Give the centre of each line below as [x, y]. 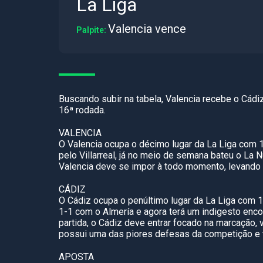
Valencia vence [147, 29]
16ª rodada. [82, 110]
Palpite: [92, 30]
